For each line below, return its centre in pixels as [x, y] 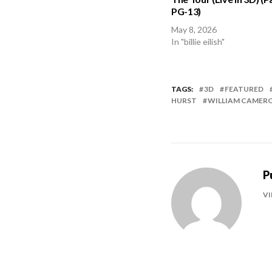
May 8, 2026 [194, 30]
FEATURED [244, 89]
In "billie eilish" [198, 42]
